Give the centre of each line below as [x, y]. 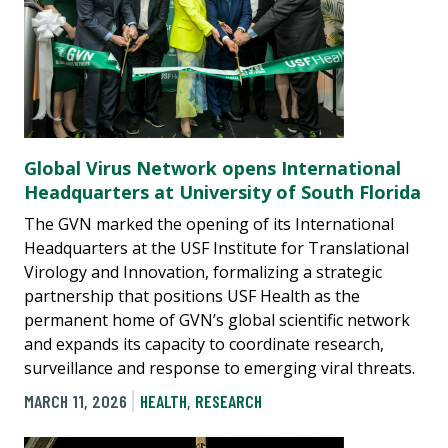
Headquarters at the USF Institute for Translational [216, 247]
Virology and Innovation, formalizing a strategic [203, 271]
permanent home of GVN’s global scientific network [217, 319]
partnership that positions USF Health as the [192, 295]
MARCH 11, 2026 [75, 400]
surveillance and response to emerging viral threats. [219, 367]
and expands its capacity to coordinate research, [204, 343]
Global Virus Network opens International [212, 167]
